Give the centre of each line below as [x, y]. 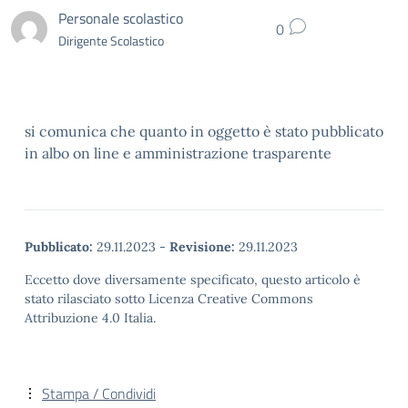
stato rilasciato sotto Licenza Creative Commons [169, 299]
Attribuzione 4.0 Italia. [90, 318]
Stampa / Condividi [99, 393]
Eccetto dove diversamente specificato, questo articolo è [193, 280]
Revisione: [202, 247]
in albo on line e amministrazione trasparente [178, 153]
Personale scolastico [121, 18]
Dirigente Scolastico [111, 40]
